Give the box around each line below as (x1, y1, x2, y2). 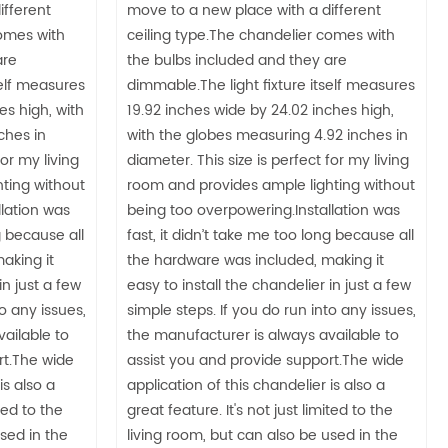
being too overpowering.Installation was (127, 198, 400, 222)
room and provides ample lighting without (127, 173, 415, 197)
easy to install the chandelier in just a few (127, 273, 411, 297)
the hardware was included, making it (127, 248, 384, 272)
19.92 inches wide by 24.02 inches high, (127, 98, 394, 122)
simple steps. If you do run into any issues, (127, 298, 416, 322)
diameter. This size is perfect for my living (127, 148, 409, 172)
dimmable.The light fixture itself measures (127, 73, 415, 97)
